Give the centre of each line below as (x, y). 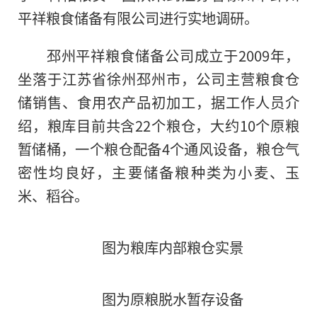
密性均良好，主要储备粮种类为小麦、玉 (158, 172)
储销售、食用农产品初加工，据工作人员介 (158, 102)
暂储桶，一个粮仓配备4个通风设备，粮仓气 (158, 149)
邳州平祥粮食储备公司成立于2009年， (173, 56)
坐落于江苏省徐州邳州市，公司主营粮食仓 (158, 79)
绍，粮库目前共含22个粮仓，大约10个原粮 (158, 126)
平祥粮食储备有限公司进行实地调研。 (138, 18)
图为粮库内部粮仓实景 (173, 247)
